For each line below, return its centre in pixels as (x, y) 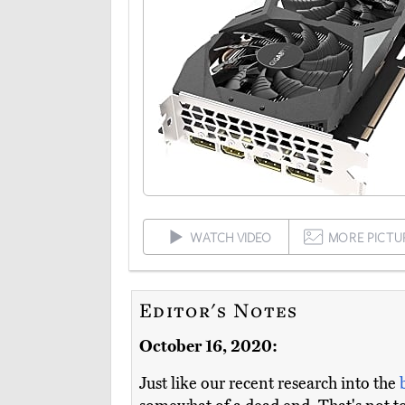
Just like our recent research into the (269, 384)
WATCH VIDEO (231, 238)
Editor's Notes (219, 310)
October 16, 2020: (208, 347)
